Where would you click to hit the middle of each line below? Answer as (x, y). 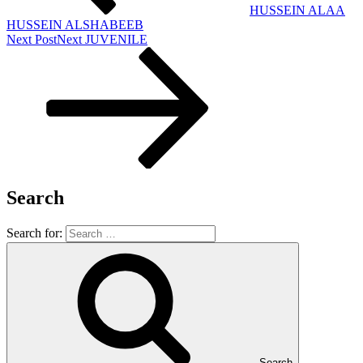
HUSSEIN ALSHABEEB (75, 24)
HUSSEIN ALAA (297, 10)
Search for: (36, 233)
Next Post (32, 39)
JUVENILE (116, 39)
